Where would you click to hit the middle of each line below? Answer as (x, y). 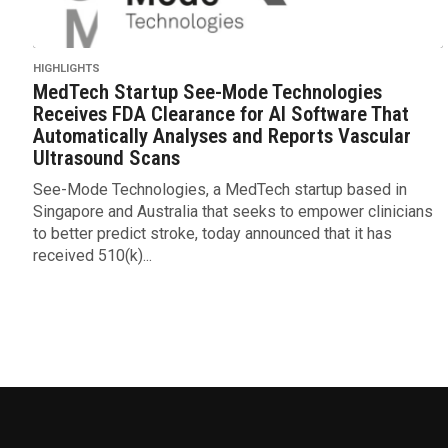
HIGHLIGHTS (66, 69)
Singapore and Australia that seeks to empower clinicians (232, 212)
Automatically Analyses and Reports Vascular (221, 136)
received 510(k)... (92, 256)
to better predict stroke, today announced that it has (212, 234)
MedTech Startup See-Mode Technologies (207, 92)
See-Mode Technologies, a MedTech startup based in (219, 190)
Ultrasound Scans (106, 158)
